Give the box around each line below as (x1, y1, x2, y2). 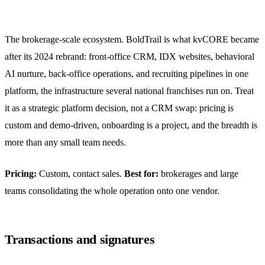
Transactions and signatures (5, 232, 155, 247)
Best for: (124, 169, 159, 179)
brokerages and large (159, 169, 238, 179)
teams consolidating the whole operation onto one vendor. (5, 186, 219, 196)
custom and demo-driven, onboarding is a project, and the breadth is (5, 120, 257, 131)
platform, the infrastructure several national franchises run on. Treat (5, 86, 254, 96)
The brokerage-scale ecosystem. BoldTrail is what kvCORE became (5, 34, 259, 45)
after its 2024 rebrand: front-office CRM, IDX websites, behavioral (5, 51, 254, 62)
